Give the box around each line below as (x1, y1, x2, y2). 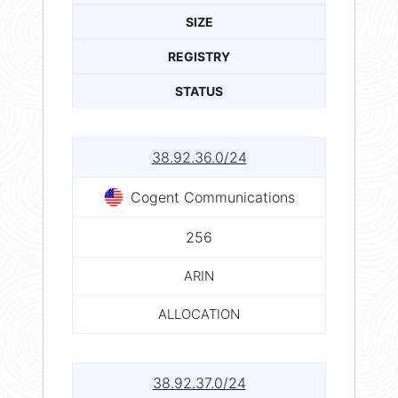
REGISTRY (168, 48, 230, 64)
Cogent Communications (130, 187, 295, 206)
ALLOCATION (158, 305, 240, 322)
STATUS (175, 83, 223, 99)
